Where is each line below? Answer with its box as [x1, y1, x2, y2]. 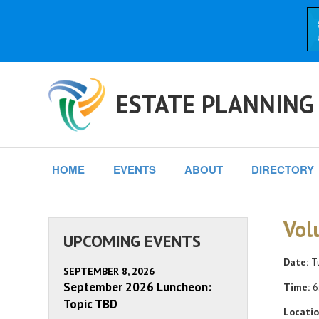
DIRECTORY [251, 162, 314, 177]
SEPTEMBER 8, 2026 [63, 265, 155, 278]
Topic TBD [63, 296, 117, 312]
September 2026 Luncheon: [63, 279, 211, 295]
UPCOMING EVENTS [63, 231, 201, 251]
